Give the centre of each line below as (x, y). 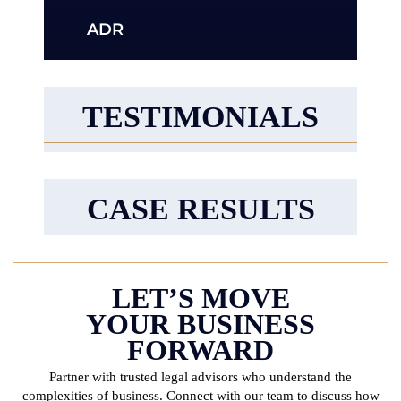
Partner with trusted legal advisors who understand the (200, 377)
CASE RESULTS (200, 209)
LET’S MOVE (200, 299)
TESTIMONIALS (200, 117)
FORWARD (200, 350)
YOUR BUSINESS (200, 324)
